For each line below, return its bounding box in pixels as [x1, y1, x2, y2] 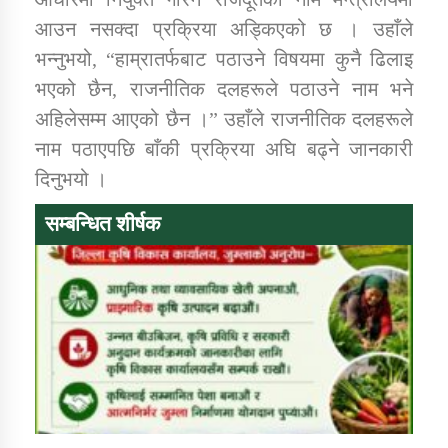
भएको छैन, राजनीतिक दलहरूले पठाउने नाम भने [35, 78, 413, 101]
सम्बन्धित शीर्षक [45, 212, 161, 237]
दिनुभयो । [35, 168, 107, 191]
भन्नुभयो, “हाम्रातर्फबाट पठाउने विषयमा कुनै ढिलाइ [35, 48, 413, 71]
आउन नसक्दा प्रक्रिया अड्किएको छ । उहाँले [35, 18, 413, 41]
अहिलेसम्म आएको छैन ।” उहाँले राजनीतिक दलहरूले [35, 108, 413, 131]
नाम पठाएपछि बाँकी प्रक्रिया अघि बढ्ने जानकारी [35, 138, 413, 161]
